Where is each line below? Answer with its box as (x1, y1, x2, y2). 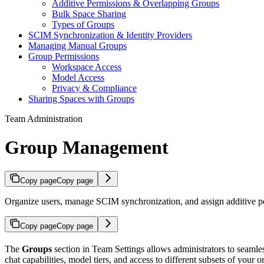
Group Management (5, 136, 169, 158)
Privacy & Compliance (52, 82, 137, 93)
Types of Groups (52, 19, 114, 29)
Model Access (52, 72, 104, 82)
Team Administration (5, 113, 82, 124)
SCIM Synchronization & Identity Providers (28, 29, 192, 40)
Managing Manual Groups (28, 40, 127, 51)
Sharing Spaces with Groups (28, 93, 134, 104)
